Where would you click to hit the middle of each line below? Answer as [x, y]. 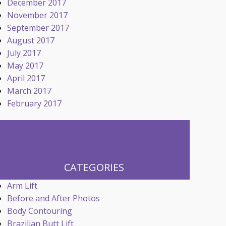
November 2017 [37, 15]
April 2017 [26, 78]
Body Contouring [39, 211]
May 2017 [25, 66]
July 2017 [24, 53]
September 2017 [38, 28]
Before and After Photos [53, 198]
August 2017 [31, 40]
